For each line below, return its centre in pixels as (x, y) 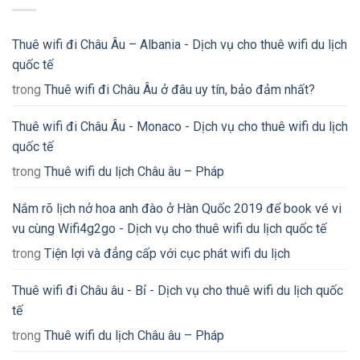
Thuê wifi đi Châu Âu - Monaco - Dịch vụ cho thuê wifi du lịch (180, 127)
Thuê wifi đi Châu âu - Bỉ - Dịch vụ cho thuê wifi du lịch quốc (178, 291)
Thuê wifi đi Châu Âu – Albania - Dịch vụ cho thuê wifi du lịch (180, 45)
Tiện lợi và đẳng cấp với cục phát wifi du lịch (167, 254)
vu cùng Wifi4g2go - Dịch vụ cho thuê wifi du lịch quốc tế (169, 229)
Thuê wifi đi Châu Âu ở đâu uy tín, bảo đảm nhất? (180, 90)
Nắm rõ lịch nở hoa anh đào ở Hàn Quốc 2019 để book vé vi (177, 209)
